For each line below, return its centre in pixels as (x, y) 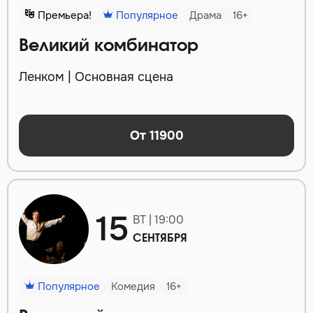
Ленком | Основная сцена (96, 77)
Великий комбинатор (109, 46)
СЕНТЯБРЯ (160, 239)
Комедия (133, 287)
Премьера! (63, 16)
